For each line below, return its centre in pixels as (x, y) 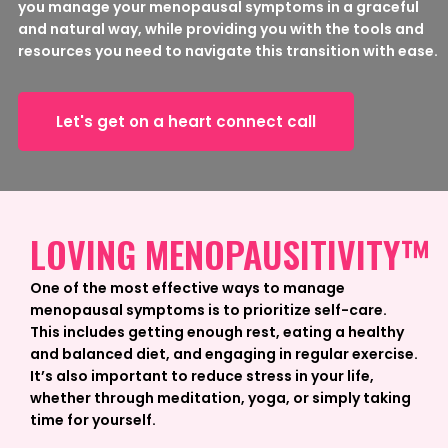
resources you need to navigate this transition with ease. (228, 51)
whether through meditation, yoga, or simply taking (220, 398)
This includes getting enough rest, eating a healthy (217, 332)
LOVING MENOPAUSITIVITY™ (230, 253)
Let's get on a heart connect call (186, 121)
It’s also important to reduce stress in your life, (202, 376)
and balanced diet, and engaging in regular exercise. (224, 354)
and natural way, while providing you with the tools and (221, 29)
